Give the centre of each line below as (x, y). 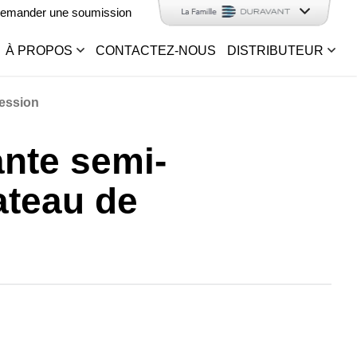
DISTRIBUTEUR (275, 50)
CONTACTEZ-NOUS (156, 50)
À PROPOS (39, 50)
